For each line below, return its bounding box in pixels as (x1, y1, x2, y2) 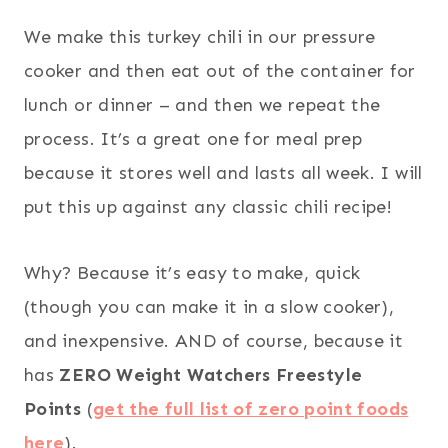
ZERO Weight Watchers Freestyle (59, 363, 363, 386)
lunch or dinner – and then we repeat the (24, 93, 381, 116)
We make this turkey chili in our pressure (24, 25, 376, 48)
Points (24, 397, 82, 420)
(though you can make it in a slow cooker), (24, 295, 395, 318)
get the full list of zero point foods (92, 397, 409, 420)
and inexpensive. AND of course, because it (24, 329, 404, 352)
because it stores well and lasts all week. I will (24, 161, 423, 184)
